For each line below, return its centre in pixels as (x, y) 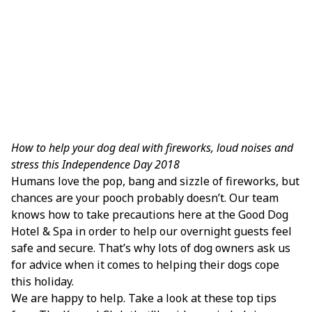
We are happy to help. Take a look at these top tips (144, 298)
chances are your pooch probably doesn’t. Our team (145, 198)
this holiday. (42, 281)
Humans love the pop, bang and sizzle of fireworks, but (155, 181)
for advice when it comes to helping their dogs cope (145, 265)
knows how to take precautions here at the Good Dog (150, 214)
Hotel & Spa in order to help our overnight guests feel (151, 231)
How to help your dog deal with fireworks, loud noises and (152, 148)
